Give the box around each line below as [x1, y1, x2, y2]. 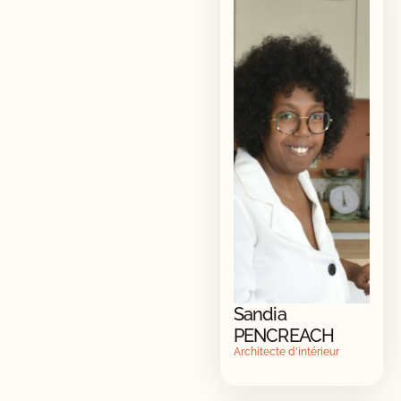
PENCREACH [233, 324, 335, 346]
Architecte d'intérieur [233, 345, 339, 358]
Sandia [233, 303, 286, 325]
